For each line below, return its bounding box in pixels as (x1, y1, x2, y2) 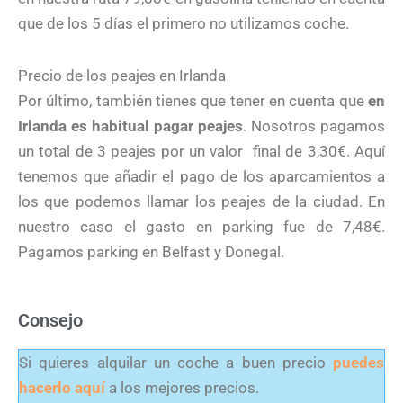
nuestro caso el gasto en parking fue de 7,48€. (18, 217, 385, 236)
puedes (333, 353, 384, 372)
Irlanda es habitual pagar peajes (18, 116, 243, 135)
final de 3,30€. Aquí (253, 141, 386, 160)
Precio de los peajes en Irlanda (18, 66, 226, 85)
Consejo (18, 309, 83, 331)
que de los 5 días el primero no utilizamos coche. (18, 14, 349, 33)
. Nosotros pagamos (243, 116, 385, 135)
